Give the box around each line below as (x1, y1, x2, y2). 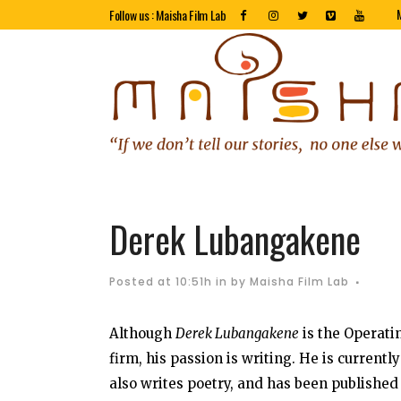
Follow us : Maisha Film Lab (109, 5, 226, 24)
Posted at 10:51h (109, 274, 212, 289)
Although (109, 325, 175, 342)
